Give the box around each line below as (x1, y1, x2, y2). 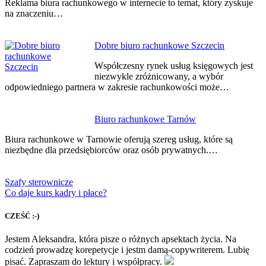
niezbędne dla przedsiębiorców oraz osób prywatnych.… (5, 144, 218, 155)
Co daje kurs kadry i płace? (5, 187, 107, 198)
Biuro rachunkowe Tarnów (94, 113, 197, 124)
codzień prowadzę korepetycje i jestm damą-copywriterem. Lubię (5, 244, 249, 255)
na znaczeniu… (5, 8, 63, 18)
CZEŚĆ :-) (5, 211, 39, 220)
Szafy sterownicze (5, 176, 73, 187)
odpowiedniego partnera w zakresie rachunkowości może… (5, 81, 229, 92)
